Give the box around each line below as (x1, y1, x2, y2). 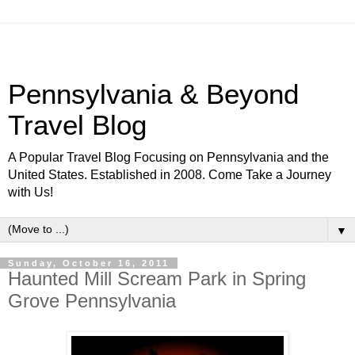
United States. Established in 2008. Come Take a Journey (8, 168, 331, 181)
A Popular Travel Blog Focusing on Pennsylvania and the (8, 151, 329, 164)
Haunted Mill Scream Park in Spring (8, 268, 306, 289)
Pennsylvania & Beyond (8, 79, 299, 109)
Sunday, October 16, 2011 (8, 258, 170, 268)
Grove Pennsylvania (8, 290, 176, 311)
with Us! (8, 185, 53, 199)
